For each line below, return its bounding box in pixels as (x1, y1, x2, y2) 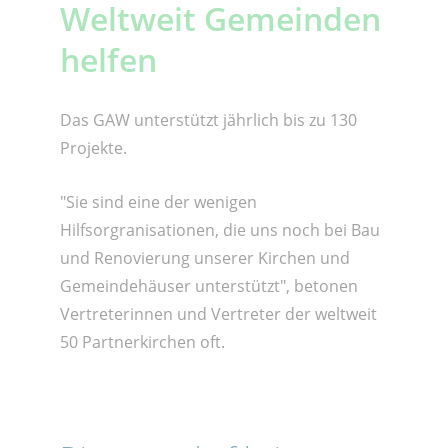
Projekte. (59, 137, 127, 160)
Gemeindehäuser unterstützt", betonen (59, 274, 358, 297)
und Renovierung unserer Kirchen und (59, 246, 350, 269)
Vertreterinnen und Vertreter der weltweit (59, 302, 377, 325)
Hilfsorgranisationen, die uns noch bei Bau (59, 218, 380, 241)
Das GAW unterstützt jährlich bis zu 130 (59, 109, 357, 132)
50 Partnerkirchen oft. (59, 330, 225, 353)
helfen (59, 38, 157, 82)
